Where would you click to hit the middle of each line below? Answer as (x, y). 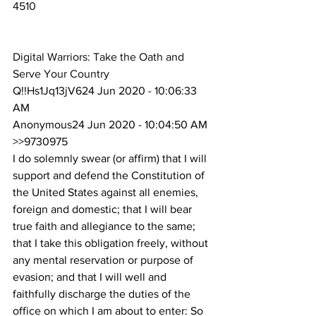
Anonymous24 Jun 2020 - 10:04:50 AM (110, 125)
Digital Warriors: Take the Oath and (100, 57)
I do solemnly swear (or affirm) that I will (111, 159)
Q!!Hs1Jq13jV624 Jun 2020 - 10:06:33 (106, 91)
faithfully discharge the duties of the (103, 294)
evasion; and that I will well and (91, 277)
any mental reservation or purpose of (104, 260)
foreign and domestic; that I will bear (104, 209)
